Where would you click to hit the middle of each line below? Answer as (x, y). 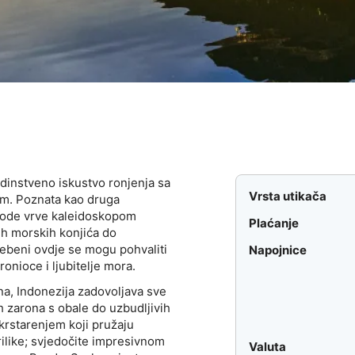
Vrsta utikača (288, 197)
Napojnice (278, 250)
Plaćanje (274, 223)
